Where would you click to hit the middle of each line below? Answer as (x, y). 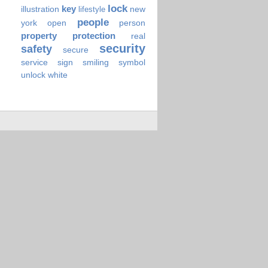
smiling (95, 62)
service (34, 62)
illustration (40, 9)
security (122, 48)
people (93, 22)
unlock (33, 74)
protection (94, 35)
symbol (132, 62)
